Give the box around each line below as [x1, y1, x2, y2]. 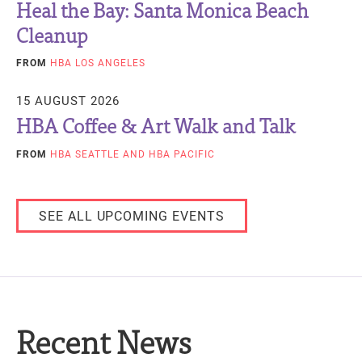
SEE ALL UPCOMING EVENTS [39, 206, 225, 224]
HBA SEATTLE [50, 146, 120, 160]
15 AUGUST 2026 [16, 92, 120, 109]
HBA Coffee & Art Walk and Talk [16, 108, 296, 141]
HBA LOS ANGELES [50, 56, 145, 69]
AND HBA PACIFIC [120, 146, 215, 160]
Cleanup [16, 17, 88, 50]
